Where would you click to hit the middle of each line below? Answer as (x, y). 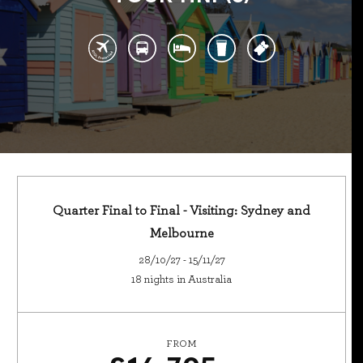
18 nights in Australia (181, 280)
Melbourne (181, 233)
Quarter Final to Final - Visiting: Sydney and (181, 211)
